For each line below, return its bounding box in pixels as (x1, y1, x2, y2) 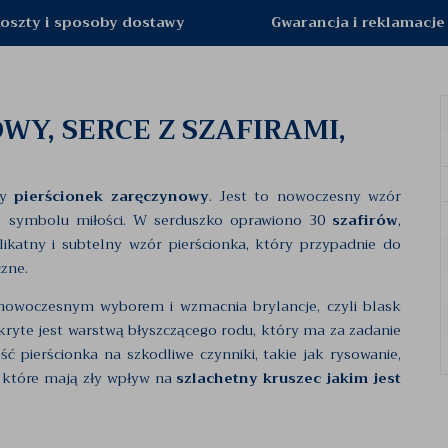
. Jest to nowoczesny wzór (208, 184, 402, 208)
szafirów (332, 208, 398, 232)
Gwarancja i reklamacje (271, 10, 445, 34)
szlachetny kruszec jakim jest (176, 366, 402, 390)
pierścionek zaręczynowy (14, 184, 209, 208)
